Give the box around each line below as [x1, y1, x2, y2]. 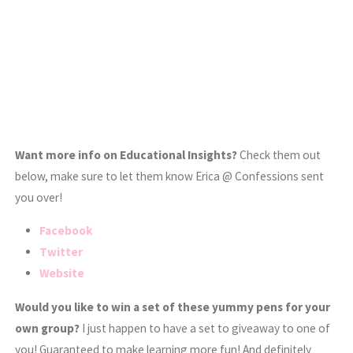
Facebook [39, 223, 93, 239]
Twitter [39, 244, 84, 260]
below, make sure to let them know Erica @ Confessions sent [15, 168, 325, 184]
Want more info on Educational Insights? [15, 147, 238, 162]
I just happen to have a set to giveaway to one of [80, 320, 331, 336]
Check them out [237, 147, 321, 162]
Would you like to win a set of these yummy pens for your [15, 299, 331, 314]
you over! [15, 189, 63, 205]
